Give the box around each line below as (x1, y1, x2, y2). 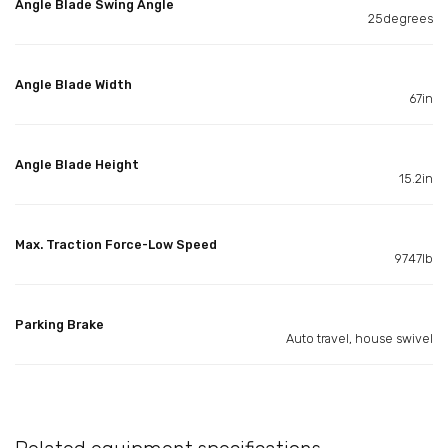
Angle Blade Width (15, 76, 132, 92)
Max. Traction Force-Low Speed (15, 236, 217, 252)
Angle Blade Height (15, 156, 139, 172)
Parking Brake (15, 316, 104, 332)
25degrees (368, 10, 433, 26)
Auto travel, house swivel (286, 330, 433, 346)
